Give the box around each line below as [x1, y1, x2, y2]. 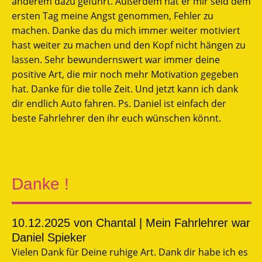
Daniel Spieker [12, 230, 87, 244]
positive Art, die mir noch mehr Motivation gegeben [12, 67, 239, 81]
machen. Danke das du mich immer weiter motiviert [12, 23, 240, 37]
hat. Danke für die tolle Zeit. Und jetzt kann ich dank [12, 82, 238, 95]
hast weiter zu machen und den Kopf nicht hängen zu [12, 38, 246, 51]
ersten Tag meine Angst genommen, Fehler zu [12, 9, 213, 22]
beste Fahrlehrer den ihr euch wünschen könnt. [12, 111, 221, 125]
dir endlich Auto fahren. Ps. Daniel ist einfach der [12, 96, 226, 110]
